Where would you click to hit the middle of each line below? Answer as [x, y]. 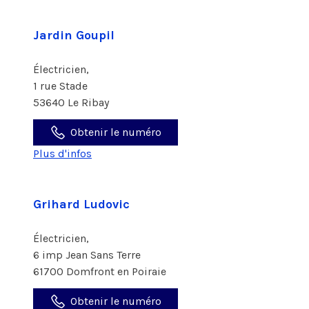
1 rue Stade [62, 86]
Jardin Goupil [74, 35]
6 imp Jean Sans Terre [88, 255]
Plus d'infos [62, 153]
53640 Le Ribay [71, 102]
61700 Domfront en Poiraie [100, 271]
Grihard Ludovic [81, 204]
